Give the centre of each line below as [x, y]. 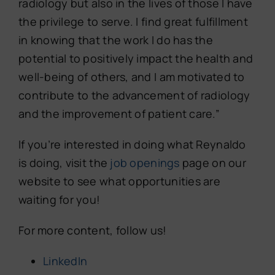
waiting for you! [59, 200]
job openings [145, 163]
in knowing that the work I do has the [115, 40]
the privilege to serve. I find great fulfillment [133, 22]
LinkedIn [65, 261]
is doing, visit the [64, 163]
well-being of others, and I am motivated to [131, 77]
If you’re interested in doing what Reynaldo [132, 145]
